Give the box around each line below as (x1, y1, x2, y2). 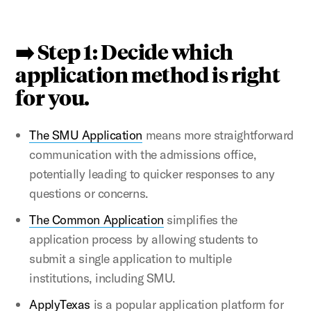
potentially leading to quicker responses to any (29, 165, 275, 182)
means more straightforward (142, 126, 294, 143)
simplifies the (163, 211, 237, 228)
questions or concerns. (29, 185, 149, 201)
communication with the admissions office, (29, 146, 257, 162)
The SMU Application (29, 126, 142, 143)
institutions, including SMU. (29, 269, 176, 286)
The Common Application (29, 211, 164, 228)
